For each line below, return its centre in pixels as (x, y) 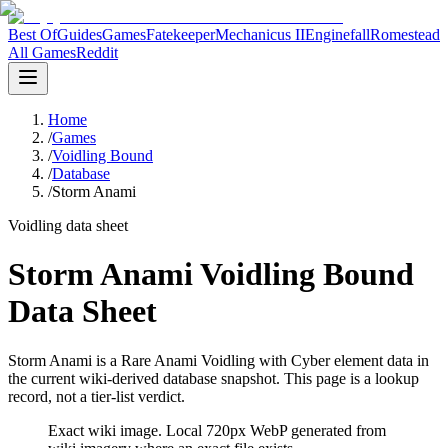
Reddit (97, 52)
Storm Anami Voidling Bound (211, 274)
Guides (79, 34)
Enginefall (337, 34)
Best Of (32, 34)
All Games (42, 52)
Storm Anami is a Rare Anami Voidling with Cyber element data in (218, 360)
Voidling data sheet (68, 225)
